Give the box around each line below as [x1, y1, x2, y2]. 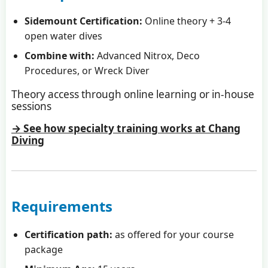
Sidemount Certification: [25, 14, 143, 28]
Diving [11, 133, 44, 148]
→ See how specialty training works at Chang [11, 121, 240, 136]
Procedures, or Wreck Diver [25, 63, 150, 77]
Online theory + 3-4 [142, 14, 232, 28]
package [25, 243, 63, 257]
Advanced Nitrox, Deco [95, 48, 200, 62]
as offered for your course [112, 228, 234, 242]
